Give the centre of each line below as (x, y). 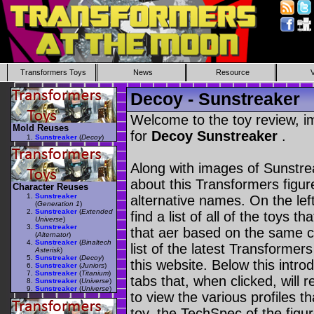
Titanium (95, 273)
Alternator (53, 235)
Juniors (93, 266)
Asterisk (48, 250)
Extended (97, 212)
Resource (232, 72)
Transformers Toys (53, 72)
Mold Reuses (41, 128)
